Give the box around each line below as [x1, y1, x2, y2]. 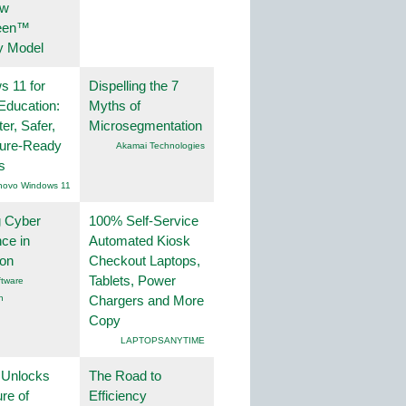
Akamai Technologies [116, 140, 205, 150]
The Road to [89, 367, 161, 383]
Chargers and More [89, 292, 204, 308]
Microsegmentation [89, 117, 202, 133]
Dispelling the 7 [89, 77, 179, 93]
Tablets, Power [89, 272, 176, 288]
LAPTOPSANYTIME [121, 334, 205, 345]
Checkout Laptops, [89, 252, 200, 268]
